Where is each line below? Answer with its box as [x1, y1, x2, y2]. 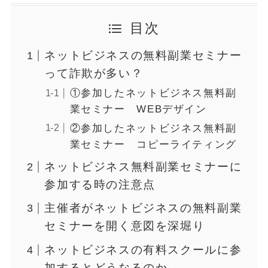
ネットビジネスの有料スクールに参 [44, 243, 242, 256]
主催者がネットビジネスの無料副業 [44, 202, 242, 215]
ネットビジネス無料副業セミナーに [44, 160, 242, 173]
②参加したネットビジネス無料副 [69, 122, 237, 134]
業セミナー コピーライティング [69, 138, 237, 150]
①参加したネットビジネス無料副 [69, 87, 237, 99]
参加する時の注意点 [44, 178, 156, 191]
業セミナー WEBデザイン [69, 103, 207, 115]
